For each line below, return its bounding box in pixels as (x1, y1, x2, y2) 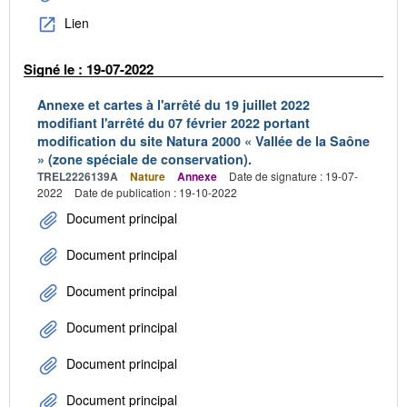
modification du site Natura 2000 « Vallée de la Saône (37, 131, 370, 150)
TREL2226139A (37, 167, 118, 184)
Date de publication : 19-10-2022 (74, 184, 237, 200)
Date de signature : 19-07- (229, 167, 358, 184)
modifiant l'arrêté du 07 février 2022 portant (37, 113, 310, 132)
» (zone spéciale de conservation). (37, 149, 252, 168)
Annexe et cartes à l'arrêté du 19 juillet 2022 (37, 94, 310, 114)
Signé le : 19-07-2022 (24, 59, 154, 80)
